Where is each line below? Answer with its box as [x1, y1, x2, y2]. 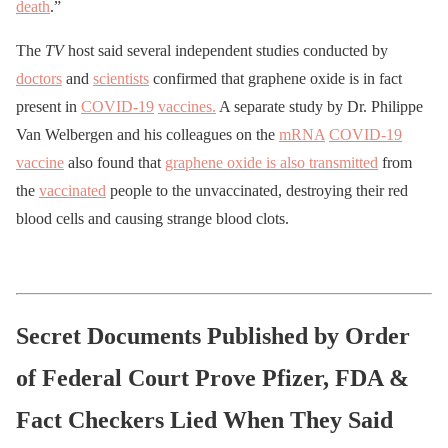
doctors [16, 69, 62, 87]
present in [16, 97, 81, 115]
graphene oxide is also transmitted [165, 153, 378, 171]
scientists [93, 69, 149, 87]
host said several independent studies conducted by [64, 41, 388, 59]
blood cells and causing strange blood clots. [16, 209, 289, 227]
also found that [64, 153, 165, 171]
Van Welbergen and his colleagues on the [16, 125, 279, 143]
